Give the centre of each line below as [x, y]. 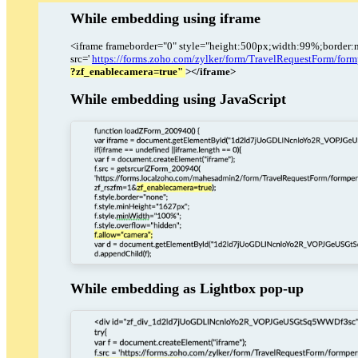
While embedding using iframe [165, 18]
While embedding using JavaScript [178, 99]
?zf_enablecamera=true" [128, 71]
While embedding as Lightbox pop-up [187, 289]
